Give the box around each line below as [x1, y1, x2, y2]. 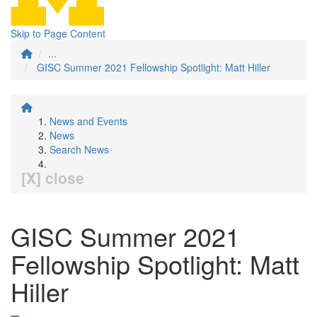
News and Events [50, 114, 127, 128]
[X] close [21, 167, 84, 188]
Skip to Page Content [11, 26, 105, 40]
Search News [50, 142, 109, 156]
